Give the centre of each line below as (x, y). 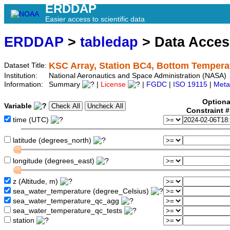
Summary (65, 85)
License (113, 85)
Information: (25, 85)
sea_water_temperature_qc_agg (66, 201)
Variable (19, 106)
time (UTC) (31, 120)
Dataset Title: (26, 66)
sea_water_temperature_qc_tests (68, 211)
